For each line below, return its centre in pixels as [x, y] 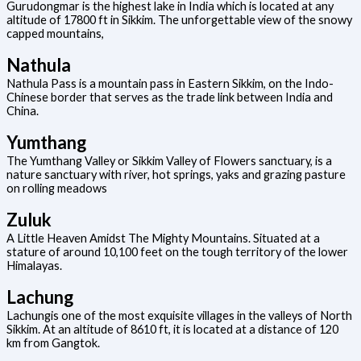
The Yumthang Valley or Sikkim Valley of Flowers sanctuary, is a [169, 160]
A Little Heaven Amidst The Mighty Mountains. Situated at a [163, 238]
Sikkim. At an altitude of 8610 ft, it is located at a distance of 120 [172, 329]
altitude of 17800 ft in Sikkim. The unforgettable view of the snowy [179, 19]
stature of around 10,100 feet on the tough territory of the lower [177, 251]
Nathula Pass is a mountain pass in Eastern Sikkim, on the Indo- [170, 83]
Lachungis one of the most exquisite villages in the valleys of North [179, 315]
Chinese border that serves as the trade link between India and [170, 97]
